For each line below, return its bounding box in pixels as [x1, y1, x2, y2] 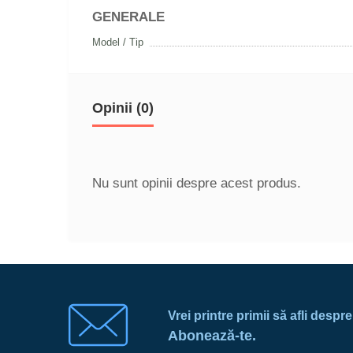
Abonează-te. [168, 327, 256, 344]
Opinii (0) [92, 100, 154, 116]
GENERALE [92, 9, 165, 24]
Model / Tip [92, 36, 143, 48]
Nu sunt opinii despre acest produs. [92, 176, 301, 191]
